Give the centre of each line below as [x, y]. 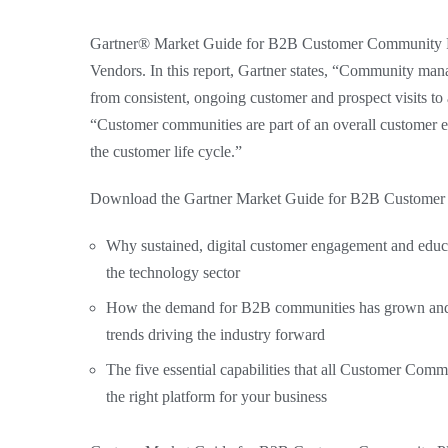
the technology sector [173, 272]
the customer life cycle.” [166, 151]
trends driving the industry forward [216, 334]
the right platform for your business [217, 396]
